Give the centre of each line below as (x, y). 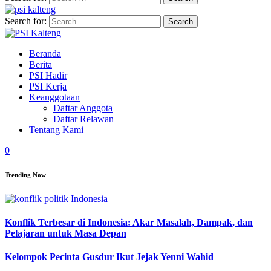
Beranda (45, 54)
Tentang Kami (56, 130)
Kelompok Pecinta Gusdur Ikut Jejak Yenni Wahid (109, 257)
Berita (41, 64)
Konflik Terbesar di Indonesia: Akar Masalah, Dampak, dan (129, 223)
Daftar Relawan (83, 119)
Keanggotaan (54, 97)
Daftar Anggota (83, 108)
